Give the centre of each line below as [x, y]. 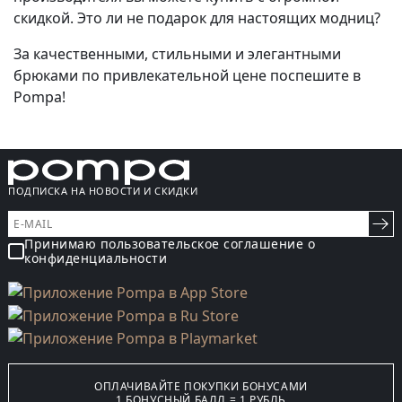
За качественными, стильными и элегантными [177, 54]
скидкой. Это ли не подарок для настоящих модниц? [197, 18]
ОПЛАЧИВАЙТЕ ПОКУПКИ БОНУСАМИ [201, 386]
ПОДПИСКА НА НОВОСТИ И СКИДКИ [103, 191]
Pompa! [39, 97]
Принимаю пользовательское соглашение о [170, 244]
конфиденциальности [96, 258]
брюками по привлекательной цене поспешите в [187, 76]
